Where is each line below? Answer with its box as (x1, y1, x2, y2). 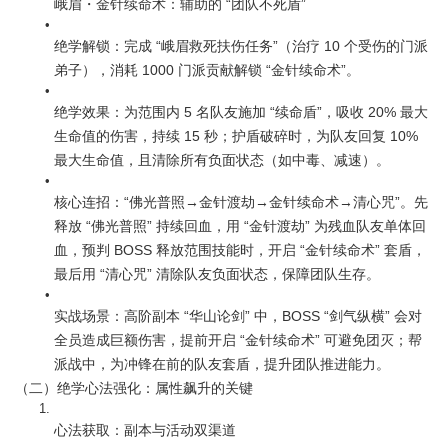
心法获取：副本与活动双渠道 (54, 422, 236, 438)
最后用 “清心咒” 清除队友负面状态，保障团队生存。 (54, 266, 380, 282)
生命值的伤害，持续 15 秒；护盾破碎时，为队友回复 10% (54, 128, 418, 144)
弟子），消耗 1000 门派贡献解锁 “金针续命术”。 (54, 62, 360, 78)
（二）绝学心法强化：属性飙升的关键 (15, 380, 253, 396)
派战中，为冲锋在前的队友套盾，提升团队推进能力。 (54, 356, 390, 372)
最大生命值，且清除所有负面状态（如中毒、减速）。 (54, 152, 390, 168)
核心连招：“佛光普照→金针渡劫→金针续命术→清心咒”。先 (54, 194, 428, 210)
